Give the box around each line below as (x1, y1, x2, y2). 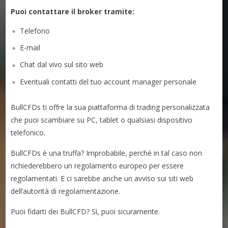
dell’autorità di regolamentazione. (11, 186, 121, 196)
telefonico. (11, 127, 46, 137)
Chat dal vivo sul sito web (20, 60, 104, 70)
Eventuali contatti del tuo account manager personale (20, 76, 197, 87)
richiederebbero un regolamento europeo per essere (11, 160, 184, 170)
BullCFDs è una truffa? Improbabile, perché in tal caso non (11, 148, 203, 158)
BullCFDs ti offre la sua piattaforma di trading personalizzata (11, 102, 210, 112)
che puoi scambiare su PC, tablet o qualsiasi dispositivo (11, 115, 193, 125)
